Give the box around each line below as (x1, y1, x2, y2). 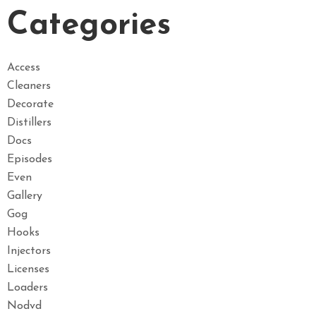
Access (7, 61, 40, 73)
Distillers (7, 116, 51, 128)
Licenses (7, 263, 49, 275)
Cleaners (7, 80, 51, 92)
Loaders (7, 281, 48, 293)
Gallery (7, 190, 42, 202)
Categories (7, 9, 171, 42)
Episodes (7, 153, 52, 165)
